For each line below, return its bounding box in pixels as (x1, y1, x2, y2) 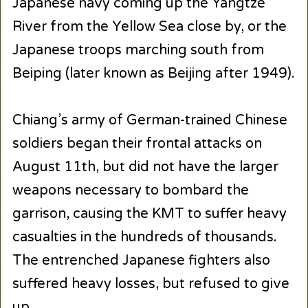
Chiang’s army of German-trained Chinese (12, 112, 287, 129)
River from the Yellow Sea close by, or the (12, 19, 287, 36)
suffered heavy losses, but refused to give (12, 276, 289, 293)
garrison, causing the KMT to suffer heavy (12, 206, 287, 223)
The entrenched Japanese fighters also (12, 252, 270, 269)
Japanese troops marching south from (12, 42, 264, 59)
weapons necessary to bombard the (12, 182, 249, 199)
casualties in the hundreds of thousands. (12, 229, 277, 246)
